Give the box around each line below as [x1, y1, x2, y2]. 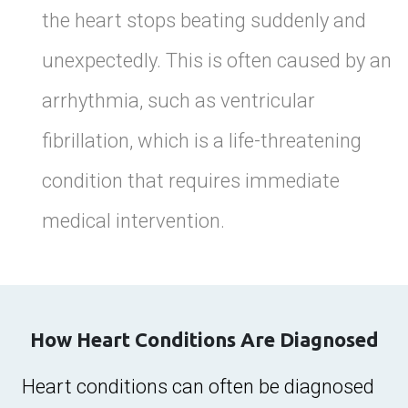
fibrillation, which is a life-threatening [42, 128, 362, 152]
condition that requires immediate [42, 168, 340, 192]
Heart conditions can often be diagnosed [22, 374, 374, 398]
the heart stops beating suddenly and [42, 8, 366, 32]
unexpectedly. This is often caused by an [42, 48, 392, 72]
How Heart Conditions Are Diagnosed [29, 327, 379, 352]
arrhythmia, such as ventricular [42, 88, 315, 112]
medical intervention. [42, 209, 225, 232]
